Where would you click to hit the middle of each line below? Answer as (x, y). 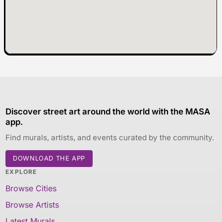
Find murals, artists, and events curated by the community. (110, 137)
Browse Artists (32, 204)
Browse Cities (31, 188)
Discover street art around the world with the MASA (108, 111)
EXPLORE (21, 171)
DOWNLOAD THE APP (49, 158)
